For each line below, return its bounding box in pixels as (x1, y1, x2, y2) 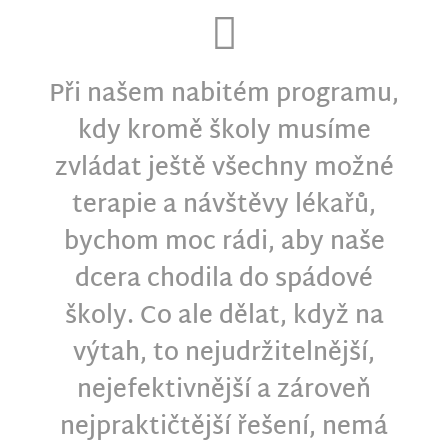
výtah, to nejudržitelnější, (73, 332, 375, 377)
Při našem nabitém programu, (49, 73, 399, 118)
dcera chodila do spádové (75, 258, 373, 303)
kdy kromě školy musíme (77, 110, 371, 155)
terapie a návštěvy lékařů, (72, 184, 376, 229)
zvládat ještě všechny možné (54, 147, 394, 192)
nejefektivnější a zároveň (77, 369, 371, 414)
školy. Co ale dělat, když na (64, 295, 384, 340)
